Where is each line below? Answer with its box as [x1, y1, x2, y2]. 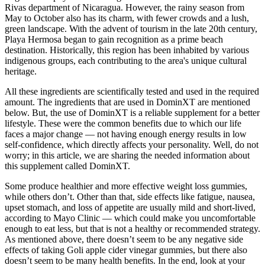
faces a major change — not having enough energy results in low [5, 129, 247, 140]
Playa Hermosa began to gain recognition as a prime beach [5, 34, 223, 45]
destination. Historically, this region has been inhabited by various [5, 45, 249, 56]
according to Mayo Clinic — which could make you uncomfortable [5, 213, 256, 224]
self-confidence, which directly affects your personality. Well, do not [5, 140, 258, 150]
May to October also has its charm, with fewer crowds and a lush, [5, 13, 249, 24]
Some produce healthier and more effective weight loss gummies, [5, 181, 247, 192]
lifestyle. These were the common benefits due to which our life [5, 118, 241, 129]
